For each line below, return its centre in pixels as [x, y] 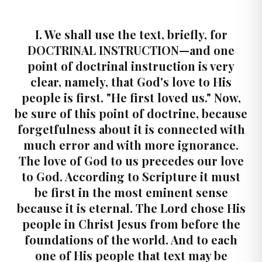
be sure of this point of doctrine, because [131, 113]
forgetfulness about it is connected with [131, 129]
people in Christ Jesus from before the [131, 224]
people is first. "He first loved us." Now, [131, 97]
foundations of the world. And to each [131, 239]
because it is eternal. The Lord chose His [131, 208]
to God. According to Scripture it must [131, 176]
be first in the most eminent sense [131, 192]
